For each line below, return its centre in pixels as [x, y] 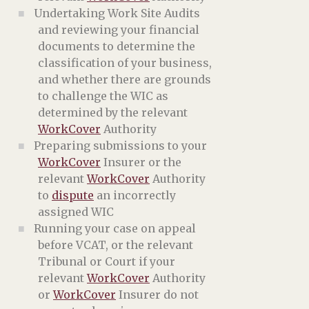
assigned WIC [76, 212]
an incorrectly [135, 196]
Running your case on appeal [114, 229]
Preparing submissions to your [120, 146]
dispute [73, 196]
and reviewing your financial [119, 30]
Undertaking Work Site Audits [117, 13]
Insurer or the [141, 162]
